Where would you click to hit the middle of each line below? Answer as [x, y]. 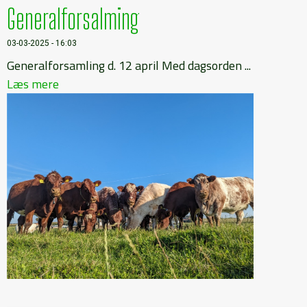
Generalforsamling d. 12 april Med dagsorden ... [129, 66]
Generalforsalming [73, 20]
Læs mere [33, 84]
